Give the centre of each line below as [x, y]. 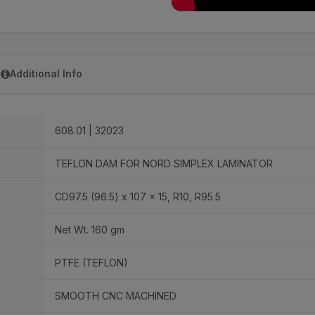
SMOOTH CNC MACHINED [116, 296]
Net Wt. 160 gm [90, 230]
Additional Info [46, 73]
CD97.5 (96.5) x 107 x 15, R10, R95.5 [138, 197]
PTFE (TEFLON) [91, 263]
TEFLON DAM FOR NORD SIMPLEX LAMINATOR [164, 163]
